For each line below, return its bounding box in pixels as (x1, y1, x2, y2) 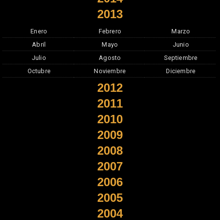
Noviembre (94, 67, 126, 75)
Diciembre (166, 67, 196, 75)
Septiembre (164, 54, 198, 61)
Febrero (98, 27, 121, 35)
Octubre (27, 67, 51, 75)
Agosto (99, 54, 121, 61)
